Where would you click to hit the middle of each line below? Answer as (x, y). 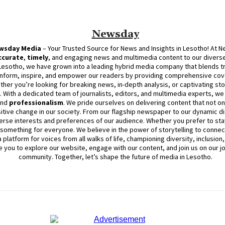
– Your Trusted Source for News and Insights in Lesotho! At (130, 48)
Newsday (115, 34)
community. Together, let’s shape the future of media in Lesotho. (115, 156)
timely (38, 57)
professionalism (36, 102)
